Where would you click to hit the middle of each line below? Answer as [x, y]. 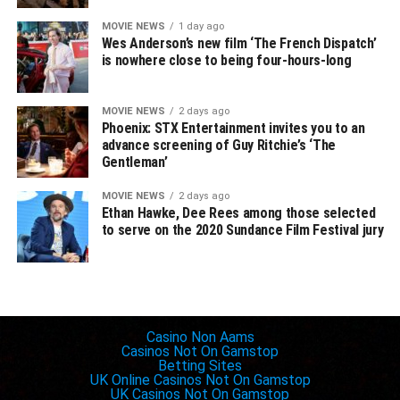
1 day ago [201, 27]
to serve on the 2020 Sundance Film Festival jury [242, 230]
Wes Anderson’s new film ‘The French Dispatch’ [239, 44]
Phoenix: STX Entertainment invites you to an [233, 129]
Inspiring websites [200, 323]
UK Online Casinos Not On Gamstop [200, 380]
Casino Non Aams [200, 337]
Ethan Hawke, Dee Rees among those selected [238, 213]
